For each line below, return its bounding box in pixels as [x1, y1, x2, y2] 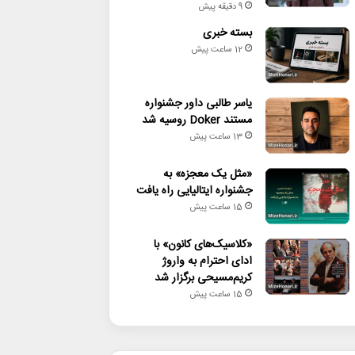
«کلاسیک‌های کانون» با [153, 235, 252, 254]
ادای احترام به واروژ [162, 252, 252, 271]
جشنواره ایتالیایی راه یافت [136, 181, 252, 200]
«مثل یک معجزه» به [162, 165, 252, 184]
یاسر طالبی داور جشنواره [144, 94, 252, 113]
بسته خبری [202, 24, 252, 43]
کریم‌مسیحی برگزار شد [154, 269, 252, 288]
